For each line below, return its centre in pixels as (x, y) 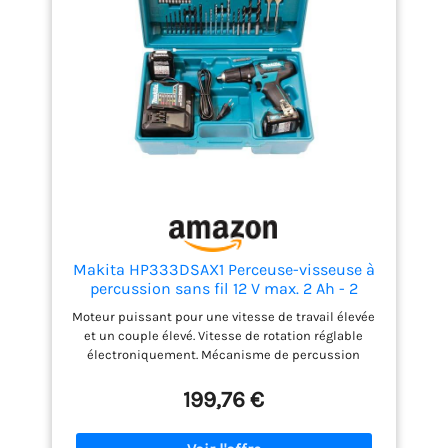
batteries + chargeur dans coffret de (223, 308)
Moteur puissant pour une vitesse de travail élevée (224, 317)
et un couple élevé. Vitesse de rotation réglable (224, 336)
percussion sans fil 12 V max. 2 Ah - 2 (223, 289)
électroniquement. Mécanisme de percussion (224, 355)
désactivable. (224, 374)
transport (224, 327)
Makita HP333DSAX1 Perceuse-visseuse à (223, 270)
